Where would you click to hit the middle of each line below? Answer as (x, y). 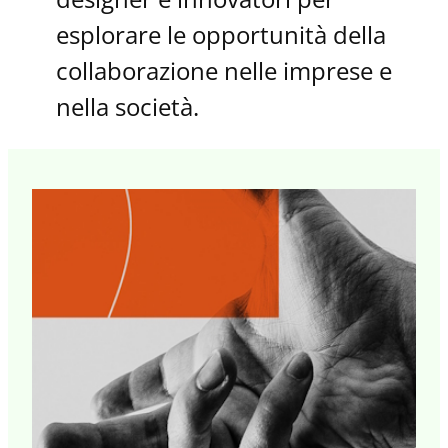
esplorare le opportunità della (221, 34)
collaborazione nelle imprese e (224, 70)
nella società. (127, 106)
